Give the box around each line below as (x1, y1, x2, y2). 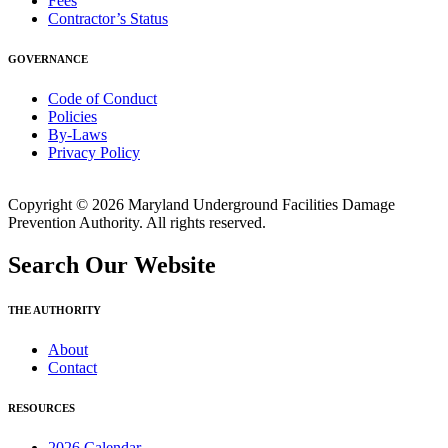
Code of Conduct (48, 90, 157, 108)
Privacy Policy (48, 144, 140, 162)
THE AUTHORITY (8, 304, 101, 317)
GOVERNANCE (8, 53, 88, 66)
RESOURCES (8, 402, 75, 414)
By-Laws (48, 126, 107, 144)
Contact (48, 359, 97, 377)
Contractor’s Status (48, 10, 168, 28)
